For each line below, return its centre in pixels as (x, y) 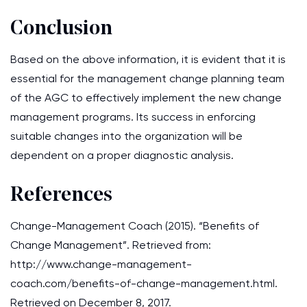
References (61, 196)
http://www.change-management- (101, 264)
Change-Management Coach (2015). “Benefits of (135, 226)
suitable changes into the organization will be (126, 136)
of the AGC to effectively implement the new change (146, 98)
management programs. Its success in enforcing (133, 117)
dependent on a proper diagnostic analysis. (122, 155)
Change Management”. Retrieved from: (111, 245)
